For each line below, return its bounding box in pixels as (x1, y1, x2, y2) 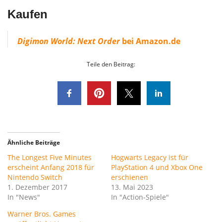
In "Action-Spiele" (111, 192, 169, 202)
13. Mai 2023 (111, 182, 153, 192)
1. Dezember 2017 (7, 182, 67, 192)
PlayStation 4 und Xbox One (111, 163, 203, 172)
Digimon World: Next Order (17, 36, 120, 47)
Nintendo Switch (7, 172, 62, 182)
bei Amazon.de (120, 36, 180, 47)
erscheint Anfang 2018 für (7, 163, 94, 172)
